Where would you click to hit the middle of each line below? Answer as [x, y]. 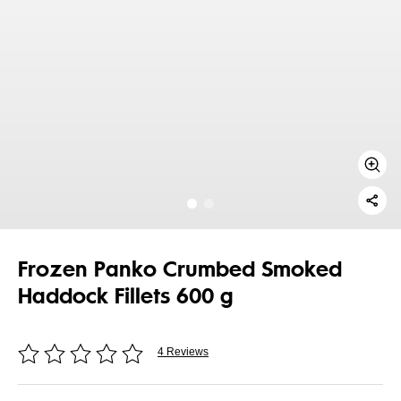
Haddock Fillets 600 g [126, 296]
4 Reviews [183, 351]
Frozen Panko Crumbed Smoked [180, 269]
